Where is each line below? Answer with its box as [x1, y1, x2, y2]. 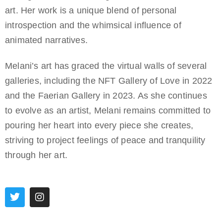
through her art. [5, 150, 68, 160]
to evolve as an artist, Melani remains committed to [5, 105, 211, 115]
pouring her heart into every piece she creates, [5, 120, 194, 130]
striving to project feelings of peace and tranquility [5, 135, 206, 145]
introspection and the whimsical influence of [5, 20, 181, 30]
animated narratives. [5, 35, 88, 45]
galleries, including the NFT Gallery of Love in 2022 [5, 75, 213, 86]
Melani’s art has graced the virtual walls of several [5, 60, 207, 71]
